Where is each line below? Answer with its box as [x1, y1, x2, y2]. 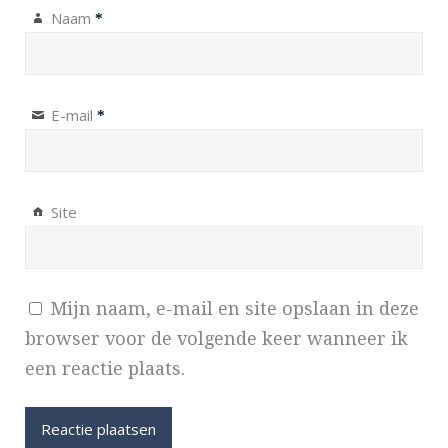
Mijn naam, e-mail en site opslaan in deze [50, 297, 419, 319]
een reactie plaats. [25, 357, 185, 379]
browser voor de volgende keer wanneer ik [25, 327, 408, 349]
